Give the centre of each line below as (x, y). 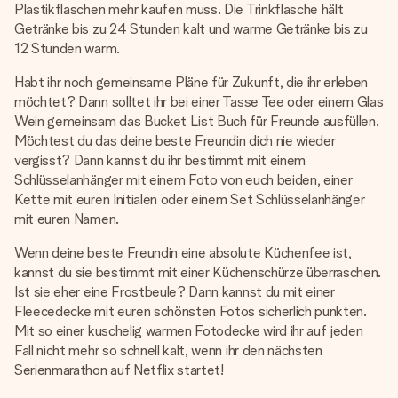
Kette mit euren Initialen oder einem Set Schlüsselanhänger (190, 199)
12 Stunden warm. (67, 48)
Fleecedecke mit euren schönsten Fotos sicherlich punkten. (191, 311)
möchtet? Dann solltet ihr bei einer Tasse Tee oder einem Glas (199, 102)
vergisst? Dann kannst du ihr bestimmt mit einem (160, 160)
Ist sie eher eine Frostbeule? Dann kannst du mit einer (175, 292)
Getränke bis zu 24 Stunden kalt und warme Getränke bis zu (191, 29)
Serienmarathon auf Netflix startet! (119, 370)
